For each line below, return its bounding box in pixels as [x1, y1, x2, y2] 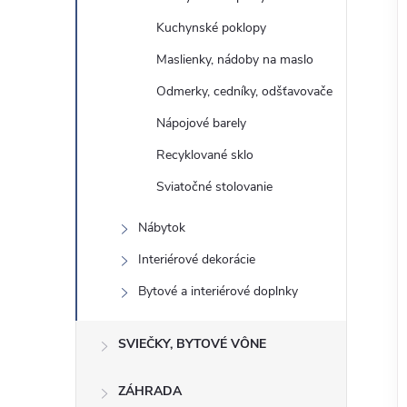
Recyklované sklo [156, 146, 253, 164]
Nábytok [138, 219, 185, 236]
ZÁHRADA [118, 382, 182, 400]
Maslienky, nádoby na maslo [156, 51, 313, 68]
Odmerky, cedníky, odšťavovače [156, 83, 333, 100]
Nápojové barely [156, 114, 246, 132]
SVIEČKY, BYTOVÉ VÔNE [118, 335, 266, 352]
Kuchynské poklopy [156, 19, 266, 36]
